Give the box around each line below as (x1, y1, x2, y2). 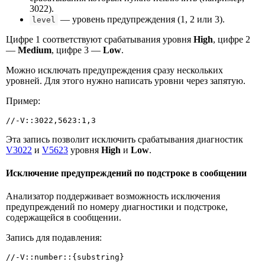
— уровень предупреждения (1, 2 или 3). (58, 14, 225, 24)
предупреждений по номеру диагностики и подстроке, (6, 202, 228, 212)
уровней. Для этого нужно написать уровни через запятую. (6, 75, 245, 86)
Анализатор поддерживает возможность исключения (6, 191, 220, 202)
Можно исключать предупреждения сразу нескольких (6, 64, 223, 75)
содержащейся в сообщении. (6, 212, 121, 223)
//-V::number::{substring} (6, 253, 124, 262)
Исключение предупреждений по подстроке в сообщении (6, 167, 247, 178)
